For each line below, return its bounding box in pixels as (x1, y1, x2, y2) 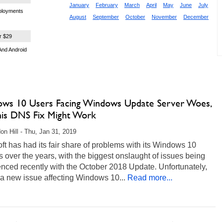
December (183, 13, 209, 20)
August (69, 13, 86, 20)
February (96, 1, 118, 8)
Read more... (127, 173, 172, 182)
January (69, 1, 89, 8)
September (93, 13, 119, 20)
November (152, 13, 177, 20)
